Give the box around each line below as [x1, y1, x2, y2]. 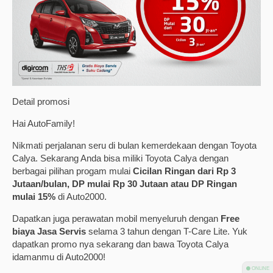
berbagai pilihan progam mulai [12, 165, 133, 176]
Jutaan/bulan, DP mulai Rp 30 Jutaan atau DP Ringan [12, 178, 237, 189]
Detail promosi [12, 96, 69, 107]
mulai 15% [12, 191, 55, 202]
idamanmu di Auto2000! [12, 251, 105, 262]
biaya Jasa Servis [12, 225, 86, 236]
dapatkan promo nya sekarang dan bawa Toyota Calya [12, 238, 229, 249]
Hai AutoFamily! [12, 118, 75, 129]
